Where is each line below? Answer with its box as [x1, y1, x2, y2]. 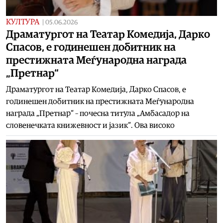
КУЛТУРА [6, 17, 39, 26]
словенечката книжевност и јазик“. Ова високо [6, 121, 175, 129]
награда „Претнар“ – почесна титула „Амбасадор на [6, 109, 190, 117]
